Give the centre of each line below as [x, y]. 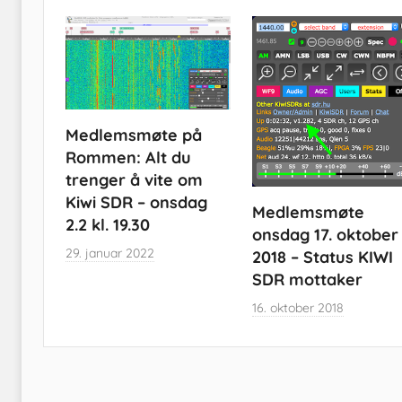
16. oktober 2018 [297, 307]
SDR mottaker [307, 279]
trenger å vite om [134, 179]
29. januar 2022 [110, 253]
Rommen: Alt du [128, 157]
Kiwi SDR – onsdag [136, 202]
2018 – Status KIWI [322, 257]
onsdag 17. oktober [325, 234]
